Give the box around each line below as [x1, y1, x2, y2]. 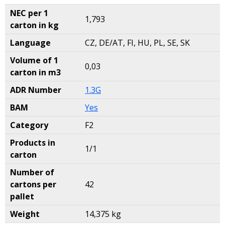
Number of [10, 167, 54, 178]
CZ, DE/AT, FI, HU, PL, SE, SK [85, 37, 190, 48]
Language [10, 37, 51, 48]
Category [10, 120, 48, 131]
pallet [10, 191, 34, 202]
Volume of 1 [10, 55, 58, 66]
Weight [10, 208, 40, 219]
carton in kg [10, 20, 59, 31]
